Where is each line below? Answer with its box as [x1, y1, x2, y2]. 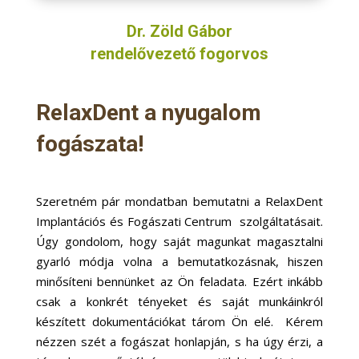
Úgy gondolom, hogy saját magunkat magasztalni [35, 233, 324, 250]
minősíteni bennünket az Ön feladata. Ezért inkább [35, 273, 324, 290]
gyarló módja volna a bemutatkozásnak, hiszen [35, 253, 324, 270]
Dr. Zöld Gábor [126, 22, 232, 42]
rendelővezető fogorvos [90, 44, 268, 64]
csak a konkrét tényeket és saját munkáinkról [35, 293, 324, 310]
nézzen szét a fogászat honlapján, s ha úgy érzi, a [35, 333, 324, 350]
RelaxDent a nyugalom [35, 99, 261, 127]
